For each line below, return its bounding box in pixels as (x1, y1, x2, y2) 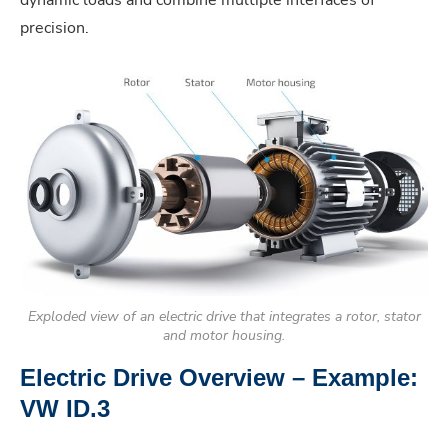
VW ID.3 (20, 394, 110, 422)
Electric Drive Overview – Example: (20, 363, 418, 391)
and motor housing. (163, 325, 285, 345)
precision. (20, 16, 89, 39)
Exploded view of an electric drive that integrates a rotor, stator (27, 306, 421, 326)
